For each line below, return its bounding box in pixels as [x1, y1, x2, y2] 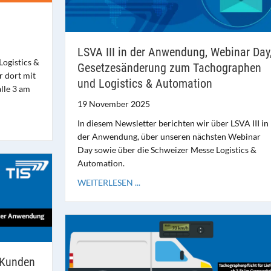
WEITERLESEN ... [77, 177, 140, 188]
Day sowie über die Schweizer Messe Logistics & [77, 144, 256, 155]
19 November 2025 [77, 98, 150, 109]
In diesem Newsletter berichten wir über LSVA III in [77, 117, 269, 128]
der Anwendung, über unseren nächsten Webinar [77, 131, 261, 142]
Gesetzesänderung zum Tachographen [77, 60, 261, 75]
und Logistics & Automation [77, 76, 212, 91]
